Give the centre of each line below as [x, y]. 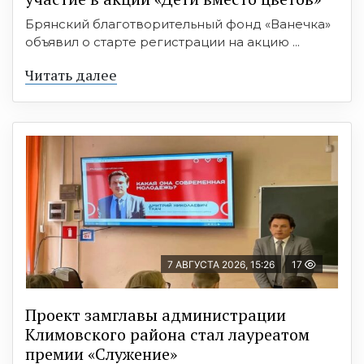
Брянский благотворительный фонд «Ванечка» [178, 24]
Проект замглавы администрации [156, 315]
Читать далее [71, 75]
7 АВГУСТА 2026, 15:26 [221, 265]
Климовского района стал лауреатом [167, 335]
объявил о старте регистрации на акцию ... [162, 42]
